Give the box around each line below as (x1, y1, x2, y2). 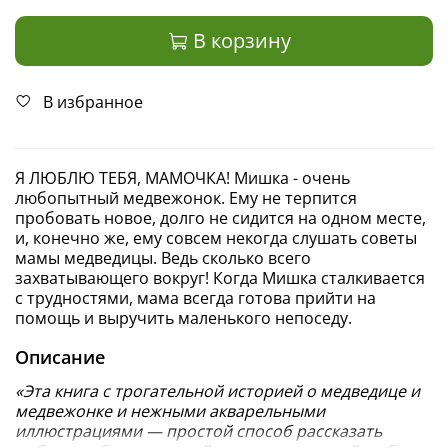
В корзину (192, 27, 291, 55)
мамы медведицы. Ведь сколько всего (15, 246, 311, 269)
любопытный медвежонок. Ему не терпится (15, 186, 357, 209)
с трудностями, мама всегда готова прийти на (15, 286, 376, 309)
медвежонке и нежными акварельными (15, 399, 325, 422)
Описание (15, 345, 105, 370)
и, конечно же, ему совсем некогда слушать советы (15, 226, 417, 249)
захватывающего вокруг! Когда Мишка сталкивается (15, 266, 425, 289)
